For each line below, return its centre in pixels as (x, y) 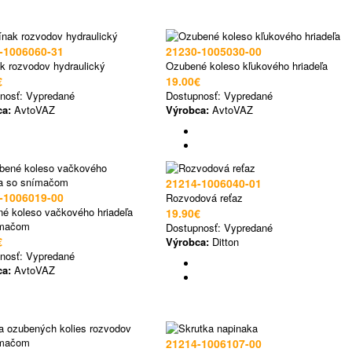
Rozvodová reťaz (204, 198)
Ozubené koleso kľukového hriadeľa (247, 66)
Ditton (224, 242)
